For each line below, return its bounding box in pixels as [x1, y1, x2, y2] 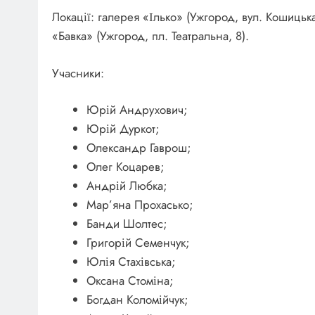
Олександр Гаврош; [86, 139, 191, 157]
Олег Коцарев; [86, 158, 165, 176]
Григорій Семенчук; [86, 234, 190, 252]
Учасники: [52, 64, 104, 82]
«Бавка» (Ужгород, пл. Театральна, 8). [52, 27, 249, 45]
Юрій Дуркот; [86, 120, 160, 138]
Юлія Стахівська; [86, 253, 176, 271]
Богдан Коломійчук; [86, 291, 188, 309]
